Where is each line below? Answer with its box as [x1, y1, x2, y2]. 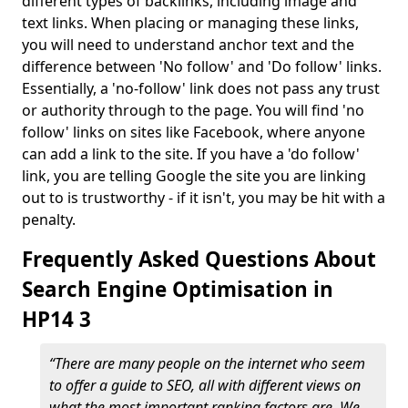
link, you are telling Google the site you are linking [22, 166, 366, 186]
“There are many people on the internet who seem [49, 353, 365, 373]
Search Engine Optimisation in [22, 275, 333, 303]
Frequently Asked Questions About [22, 245, 376, 273]
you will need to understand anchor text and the [22, 35, 354, 55]
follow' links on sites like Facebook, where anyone [22, 122, 365, 142]
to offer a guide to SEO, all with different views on [49, 375, 361, 395]
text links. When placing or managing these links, [22, 13, 359, 33]
